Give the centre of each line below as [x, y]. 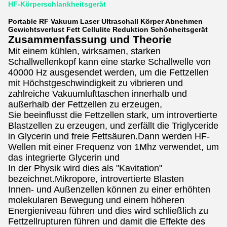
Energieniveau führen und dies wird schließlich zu [108, 211]
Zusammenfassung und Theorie [90, 40]
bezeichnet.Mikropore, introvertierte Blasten [96, 179]
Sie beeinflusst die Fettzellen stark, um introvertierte [113, 115]
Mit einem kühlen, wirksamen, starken [84, 51]
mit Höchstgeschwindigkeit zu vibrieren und [96, 83]
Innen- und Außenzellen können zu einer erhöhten [109, 190]
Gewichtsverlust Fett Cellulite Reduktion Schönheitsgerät [108, 29]
